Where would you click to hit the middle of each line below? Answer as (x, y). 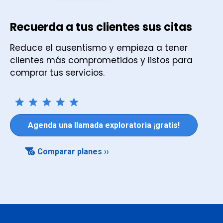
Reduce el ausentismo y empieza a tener (99, 48)
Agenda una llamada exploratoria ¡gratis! (104, 125)
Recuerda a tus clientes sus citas (101, 27)
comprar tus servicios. (57, 73)
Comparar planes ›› (73, 151)
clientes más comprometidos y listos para (101, 60)
